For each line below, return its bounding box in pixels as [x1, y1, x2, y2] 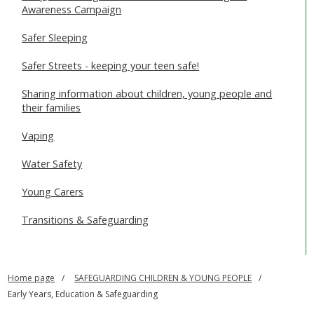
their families [22, 101, 81, 115]
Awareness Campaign [22, 3, 122, 17]
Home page [8, 272, 55, 285]
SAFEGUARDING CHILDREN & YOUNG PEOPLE [74, 272, 252, 285]
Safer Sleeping [22, 31, 88, 45]
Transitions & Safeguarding [22, 213, 149, 227]
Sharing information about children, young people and [22, 87, 273, 101]
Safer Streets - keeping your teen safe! [22, 59, 200, 73]
